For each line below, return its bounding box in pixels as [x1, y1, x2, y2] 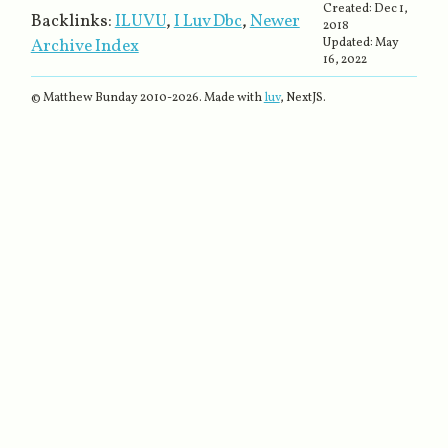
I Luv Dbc [173, 8, 242, 34]
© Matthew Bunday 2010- [30, 89, 172, 107]
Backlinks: [30, 8, 112, 34]
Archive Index [30, 33, 139, 59]
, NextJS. [279, 89, 326, 107]
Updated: [323, 33, 376, 51]
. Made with [198, 89, 262, 107]
